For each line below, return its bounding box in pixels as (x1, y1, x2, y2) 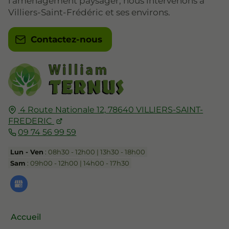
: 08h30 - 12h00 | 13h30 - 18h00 (43, 147, 146, 156)
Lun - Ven (10, 147, 44, 156)
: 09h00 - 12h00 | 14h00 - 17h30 (26, 158, 130, 167)
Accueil (11, 212, 41, 222)
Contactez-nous (30, 34, 102, 45)
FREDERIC (8, 116, 52, 126)
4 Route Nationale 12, (20, 104, 106, 114)
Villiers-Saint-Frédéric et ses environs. (8, 7, 170, 18)
